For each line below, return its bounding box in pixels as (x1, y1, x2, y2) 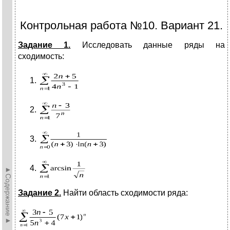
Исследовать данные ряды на (70, 41, 225, 50)
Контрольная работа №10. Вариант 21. (20, 19, 223, 32)
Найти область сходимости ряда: (61, 188, 188, 198)
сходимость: (18, 52, 64, 61)
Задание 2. (18, 188, 61, 198)
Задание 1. (18, 41, 71, 50)
